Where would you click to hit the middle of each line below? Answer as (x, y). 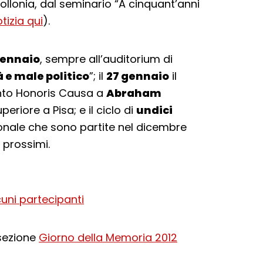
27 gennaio (138, 76)
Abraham (134, 93)
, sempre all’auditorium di (106, 59)
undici (154, 110)
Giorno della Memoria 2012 (108, 237)
